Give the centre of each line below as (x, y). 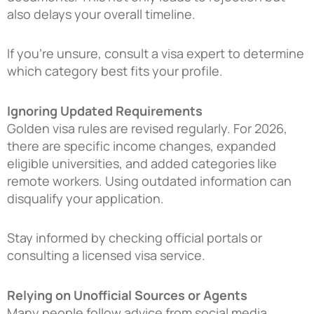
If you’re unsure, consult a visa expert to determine (156, 54)
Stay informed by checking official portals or (135, 238)
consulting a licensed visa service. (106, 255)
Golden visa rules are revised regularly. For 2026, (147, 128)
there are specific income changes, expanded (142, 145)
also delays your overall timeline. (101, 14)
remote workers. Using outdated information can (149, 180)
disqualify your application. (86, 198)
